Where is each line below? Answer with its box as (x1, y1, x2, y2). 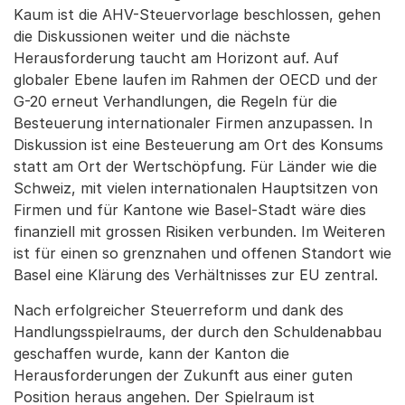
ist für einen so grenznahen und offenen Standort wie (14, 244, 391, 262)
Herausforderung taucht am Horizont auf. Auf (14, 49, 339, 67)
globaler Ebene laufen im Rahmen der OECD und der (14, 71, 378, 89)
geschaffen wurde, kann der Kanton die (14, 344, 289, 363)
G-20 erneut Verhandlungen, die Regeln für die (14, 92, 337, 110)
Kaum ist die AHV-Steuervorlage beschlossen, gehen (14, 5, 381, 24)
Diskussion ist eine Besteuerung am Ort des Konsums (14, 136, 383, 154)
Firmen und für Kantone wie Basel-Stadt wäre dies (14, 201, 366, 219)
